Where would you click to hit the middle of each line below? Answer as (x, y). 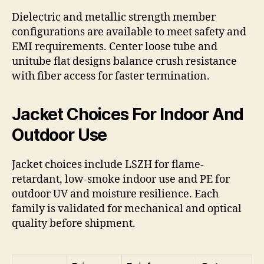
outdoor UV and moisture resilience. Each (115, 194)
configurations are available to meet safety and (129, 32)
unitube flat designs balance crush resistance (124, 62)
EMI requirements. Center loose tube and (115, 47)
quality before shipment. (74, 224)
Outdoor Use (60, 135)
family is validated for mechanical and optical (127, 209)
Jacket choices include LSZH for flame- (108, 165)
